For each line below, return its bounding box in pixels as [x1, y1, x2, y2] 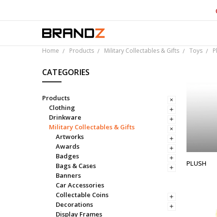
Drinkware [48, 112, 81, 122]
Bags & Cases [55, 161, 96, 170]
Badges [55, 151, 79, 160]
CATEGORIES [42, 66, 90, 77]
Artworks [55, 132, 84, 141]
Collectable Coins [55, 190, 108, 199]
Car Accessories [55, 180, 104, 189]
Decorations [55, 200, 93, 209]
